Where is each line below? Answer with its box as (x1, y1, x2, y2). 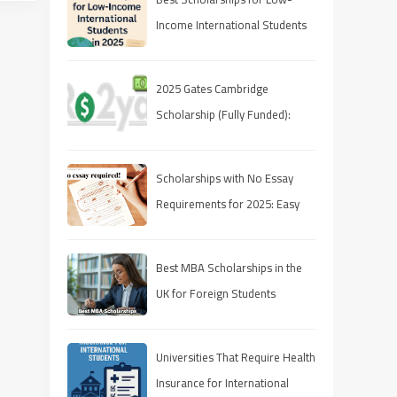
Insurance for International (156, 371, 289, 393)
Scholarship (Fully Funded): (156, 103, 291, 125)
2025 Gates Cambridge (156, 77, 269, 99)
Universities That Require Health (156, 346, 315, 368)
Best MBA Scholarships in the (156, 256, 302, 278)
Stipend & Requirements (156, 128, 278, 151)
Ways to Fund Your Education (156, 218, 302, 240)
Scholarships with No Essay (156, 167, 293, 189)
